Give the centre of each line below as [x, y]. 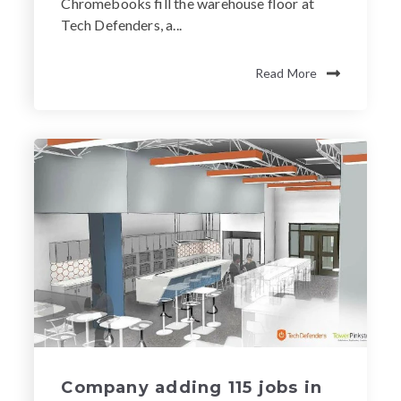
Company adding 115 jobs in [192, 388]
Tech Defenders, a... [121, 25]
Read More [286, 73]
